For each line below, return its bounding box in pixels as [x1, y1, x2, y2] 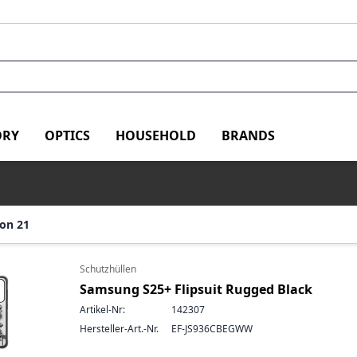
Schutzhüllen [80, 262, 136, 276]
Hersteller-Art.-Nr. [80, 322, 159, 335]
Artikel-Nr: [80, 303, 125, 316]
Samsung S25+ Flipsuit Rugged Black [80, 280, 312, 298]
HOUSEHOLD [116, 126, 196, 144]
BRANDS [222, 126, 275, 144]
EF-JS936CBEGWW [171, 322, 253, 335]
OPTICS [45, 126, 90, 144]
